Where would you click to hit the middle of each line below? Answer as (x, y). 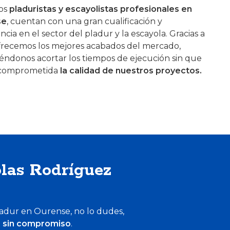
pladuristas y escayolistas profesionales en (101, 9)
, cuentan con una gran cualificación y (84, 21)
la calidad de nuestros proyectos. (131, 70)
